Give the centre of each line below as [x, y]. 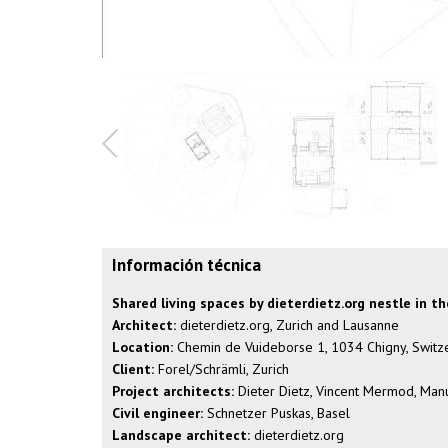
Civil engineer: [157, 413]
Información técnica [186, 265]
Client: [133, 369]
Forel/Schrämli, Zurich [221, 369]
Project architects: [173, 391]
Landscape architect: [181, 435]
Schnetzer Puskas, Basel [276, 413]
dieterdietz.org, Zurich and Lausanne [287, 325]
